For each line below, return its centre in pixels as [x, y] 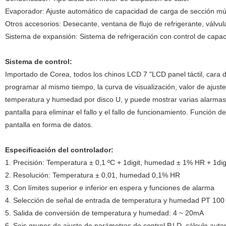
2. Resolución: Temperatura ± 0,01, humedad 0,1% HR [92, 175]
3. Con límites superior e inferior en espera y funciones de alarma [109, 188]
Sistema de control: [38, 62]
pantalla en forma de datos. [49, 125]
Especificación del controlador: [59, 150]
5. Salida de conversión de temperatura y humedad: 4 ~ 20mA [104, 213]
